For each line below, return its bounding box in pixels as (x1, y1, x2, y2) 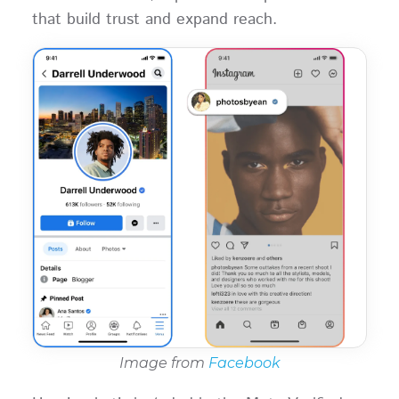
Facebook (208, 354, 281, 372)
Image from (118, 354, 208, 372)
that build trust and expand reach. (31, 7, 277, 31)
